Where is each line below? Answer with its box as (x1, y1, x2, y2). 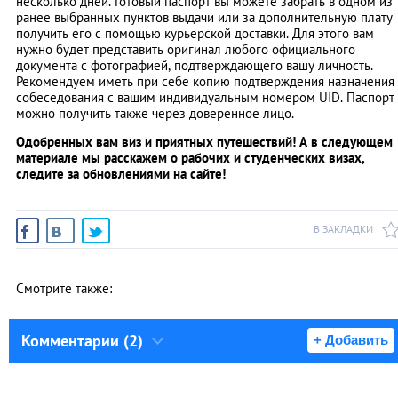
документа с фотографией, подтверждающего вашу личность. (16, 56, 373, 74)
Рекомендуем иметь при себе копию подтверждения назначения (16, 72, 394, 90)
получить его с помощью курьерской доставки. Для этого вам (16, 24, 374, 42)
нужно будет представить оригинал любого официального (16, 40, 355, 58)
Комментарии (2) (21, 330, 143, 351)
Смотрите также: (16, 279, 112, 297)
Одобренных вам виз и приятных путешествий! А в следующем (16, 132, 393, 150)
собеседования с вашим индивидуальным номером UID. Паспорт (16, 88, 394, 106)
